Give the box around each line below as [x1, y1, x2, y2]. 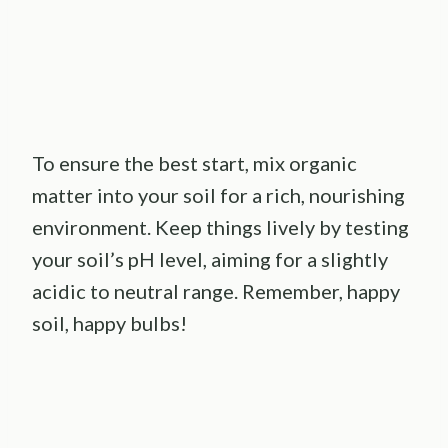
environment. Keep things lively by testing [32, 214, 409, 239]
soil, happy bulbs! [32, 310, 187, 335]
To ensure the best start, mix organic [32, 150, 357, 175]
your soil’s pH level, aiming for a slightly [32, 246, 388, 271]
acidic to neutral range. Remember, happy [32, 278, 400, 303]
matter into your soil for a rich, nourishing [32, 182, 405, 207]
